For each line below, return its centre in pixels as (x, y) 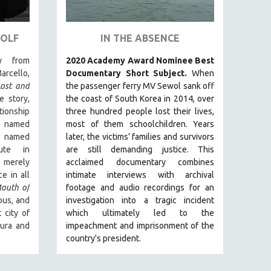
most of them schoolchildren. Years (140, 124)
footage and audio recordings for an (140, 187)
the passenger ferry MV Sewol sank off (140, 86)
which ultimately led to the (140, 213)
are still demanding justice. (132, 149)
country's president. (103, 238)
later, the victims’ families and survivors (140, 136)
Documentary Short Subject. (129, 73)
